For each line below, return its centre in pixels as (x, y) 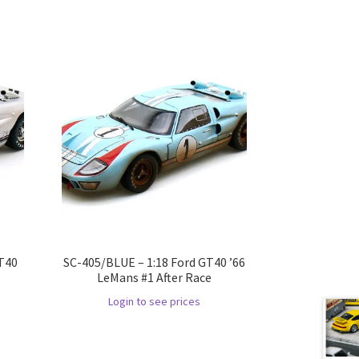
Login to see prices (154, 301)
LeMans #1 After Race (154, 278)
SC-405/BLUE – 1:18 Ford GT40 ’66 (154, 262)
